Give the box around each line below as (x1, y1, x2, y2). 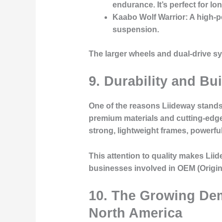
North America (88, 205, 182, 221)
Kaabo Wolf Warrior (112, 12, 185, 21)
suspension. (112, 25, 159, 34)
